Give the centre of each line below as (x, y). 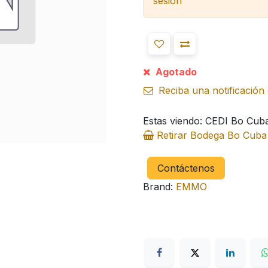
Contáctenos (186, 168)
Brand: (158, 187)
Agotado (175, 72)
